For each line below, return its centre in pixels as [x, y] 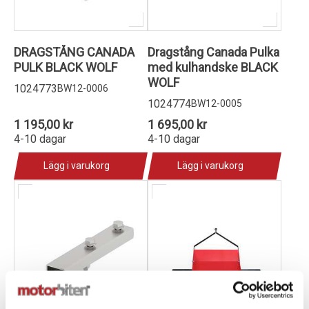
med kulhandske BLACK [213, 67]
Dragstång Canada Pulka [213, 52]
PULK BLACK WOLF [66, 67]
